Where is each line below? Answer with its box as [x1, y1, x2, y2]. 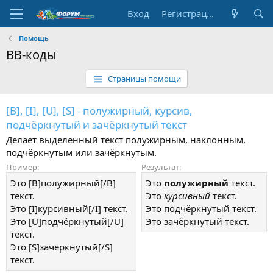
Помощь [18, 34, 49, 43]
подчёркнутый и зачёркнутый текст [6, 118, 187, 132]
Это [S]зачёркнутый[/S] [10, 240, 113, 253]
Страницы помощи [108, 73, 182, 84]
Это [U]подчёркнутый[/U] [10, 214, 124, 227]
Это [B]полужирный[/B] [10, 176, 116, 189]
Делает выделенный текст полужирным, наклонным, [6, 133, 246, 146]
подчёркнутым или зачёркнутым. [6, 146, 157, 158]
